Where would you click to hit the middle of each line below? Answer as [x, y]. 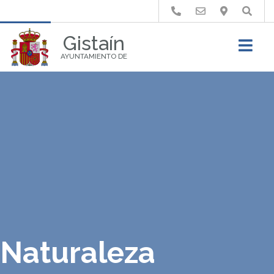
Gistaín [94, 43]
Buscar [194, 24]
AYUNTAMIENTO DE [94, 56]
